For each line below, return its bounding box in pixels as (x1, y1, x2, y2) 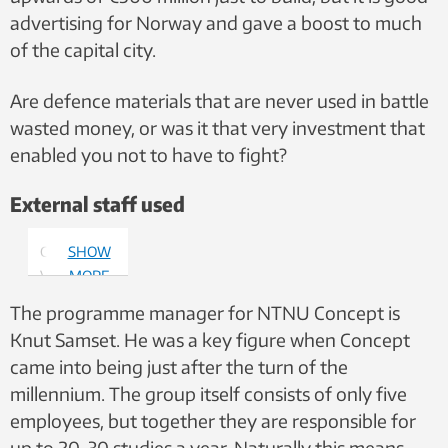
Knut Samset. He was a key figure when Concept (10, 328, 410, 352)
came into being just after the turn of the (10, 355, 348, 379)
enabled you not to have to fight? (10, 143, 287, 167)
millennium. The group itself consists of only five (10, 382, 407, 406)
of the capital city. (10, 38, 156, 62)
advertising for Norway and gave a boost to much (10, 11, 422, 35)
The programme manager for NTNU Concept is (10, 301, 400, 325)
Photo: (40, 291, 82, 309)
